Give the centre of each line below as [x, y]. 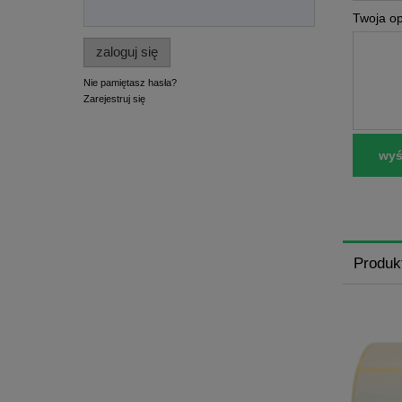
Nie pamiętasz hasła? [130, 82]
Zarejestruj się [114, 98]
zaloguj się [127, 52]
